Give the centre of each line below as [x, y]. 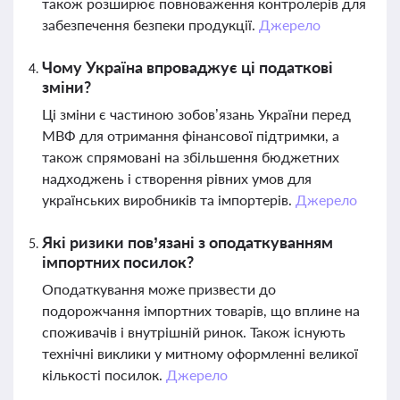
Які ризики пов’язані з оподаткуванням [187, 242]
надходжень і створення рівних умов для [177, 178]
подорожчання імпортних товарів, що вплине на [201, 310]
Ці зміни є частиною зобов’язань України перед [196, 114]
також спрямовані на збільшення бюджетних [191, 157]
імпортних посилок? [118, 262]
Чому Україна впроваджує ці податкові [187, 67]
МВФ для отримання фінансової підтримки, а [191, 135]
